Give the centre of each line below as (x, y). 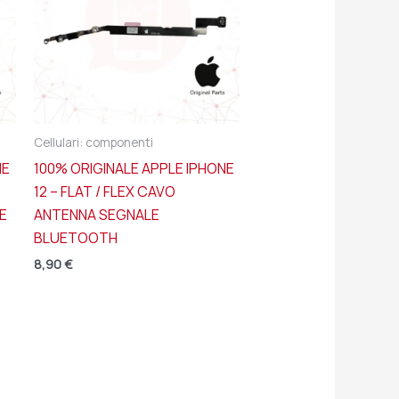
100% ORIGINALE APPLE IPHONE (134, 169)
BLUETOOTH (75, 238)
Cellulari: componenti (93, 143)
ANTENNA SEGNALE (96, 215)
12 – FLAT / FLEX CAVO (104, 192)
